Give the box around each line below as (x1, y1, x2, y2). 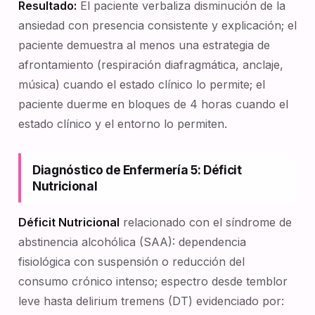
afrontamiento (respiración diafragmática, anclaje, (18, 58, 283, 72)
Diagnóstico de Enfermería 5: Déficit (32, 162, 242, 177)
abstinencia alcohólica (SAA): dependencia (18, 235, 246, 249)
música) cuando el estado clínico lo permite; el (18, 77, 265, 91)
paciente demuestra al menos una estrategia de (18, 38, 270, 52)
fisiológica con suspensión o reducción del (18, 255, 245, 269)
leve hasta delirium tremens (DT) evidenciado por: (18, 294, 284, 308)
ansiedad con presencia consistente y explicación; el (18, 18, 297, 32)
